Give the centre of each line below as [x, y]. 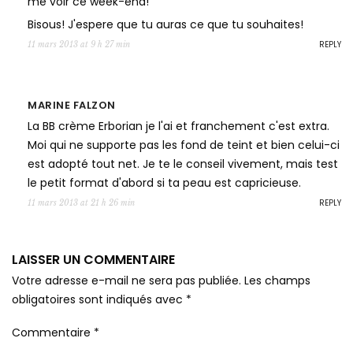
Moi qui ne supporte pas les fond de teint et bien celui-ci [184, 145]
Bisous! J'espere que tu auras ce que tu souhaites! [165, 25]
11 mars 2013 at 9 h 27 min [79, 45]
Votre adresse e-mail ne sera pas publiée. [126, 281]
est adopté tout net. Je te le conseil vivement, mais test [183, 164]
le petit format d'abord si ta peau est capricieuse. [164, 183]
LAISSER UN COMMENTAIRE [93, 260]
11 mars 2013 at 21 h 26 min [81, 203]
